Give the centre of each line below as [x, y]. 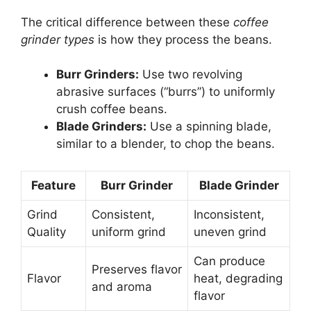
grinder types [58, 39]
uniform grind [129, 232]
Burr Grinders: [98, 75]
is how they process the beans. [183, 39]
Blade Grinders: [101, 127]
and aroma [122, 286]
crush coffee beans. [112, 109]
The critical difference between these [127, 22]
